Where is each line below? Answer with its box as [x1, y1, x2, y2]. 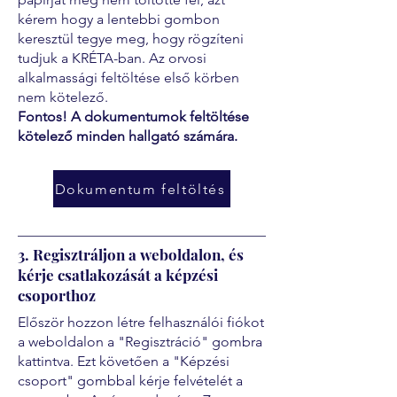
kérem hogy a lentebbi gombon [18, 11, 220, 27]
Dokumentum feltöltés [54, 180, 226, 198]
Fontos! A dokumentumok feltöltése [18, 108, 249, 125]
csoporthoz [18, 285, 96, 305]
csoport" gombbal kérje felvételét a [18, 372, 243, 389]
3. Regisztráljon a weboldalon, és [18, 245, 244, 264]
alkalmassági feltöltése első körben [18, 69, 239, 86]
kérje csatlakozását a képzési [18, 265, 218, 284]
